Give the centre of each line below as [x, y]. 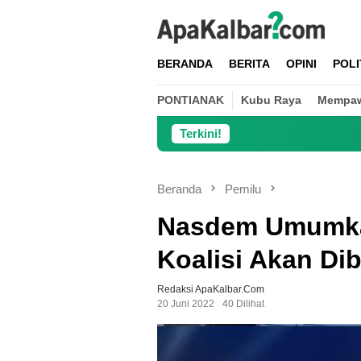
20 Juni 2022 [186, 304]
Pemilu [243, 189]
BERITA [249, 64]
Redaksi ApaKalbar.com [211, 290]
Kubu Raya [271, 100]
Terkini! [201, 133]
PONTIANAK [191, 100]
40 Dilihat [243, 304]
